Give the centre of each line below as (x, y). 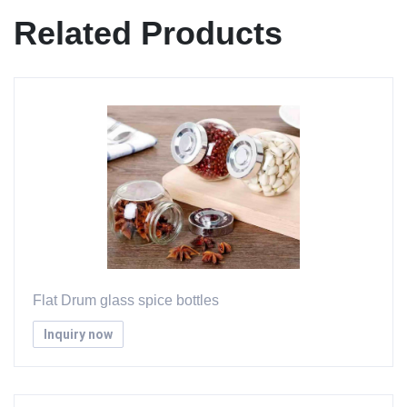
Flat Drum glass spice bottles (126, 300)
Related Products (148, 33)
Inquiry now (78, 334)
